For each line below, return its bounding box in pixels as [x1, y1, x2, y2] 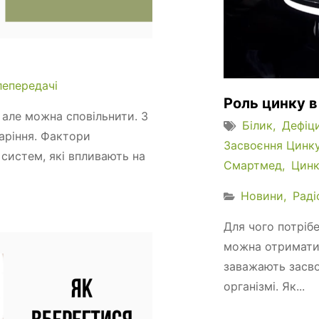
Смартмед [224, 157, 282, 172]
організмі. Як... [224, 278, 305, 293]
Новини [241, 188, 283, 203]
